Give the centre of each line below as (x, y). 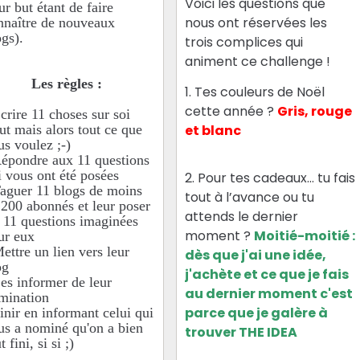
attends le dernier (242, 216)
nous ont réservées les (256, 22)
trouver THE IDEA (241, 332)
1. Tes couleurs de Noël (255, 92)
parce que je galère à (257, 313)
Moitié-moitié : (305, 235)
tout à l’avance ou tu (250, 197)
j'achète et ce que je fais (267, 274)
